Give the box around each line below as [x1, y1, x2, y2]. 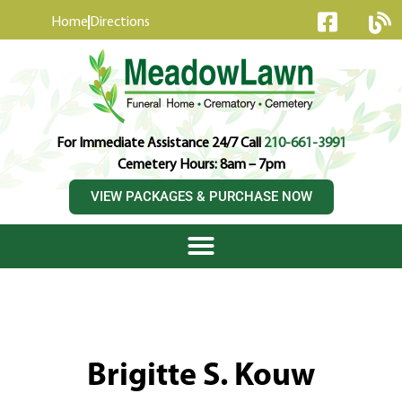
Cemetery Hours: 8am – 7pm [117, 158, 285, 172]
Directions [90, 15, 150, 30]
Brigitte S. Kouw [87, 361, 315, 393]
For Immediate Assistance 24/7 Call [56, 136, 264, 151]
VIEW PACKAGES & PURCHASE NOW [90, 188, 312, 205]
